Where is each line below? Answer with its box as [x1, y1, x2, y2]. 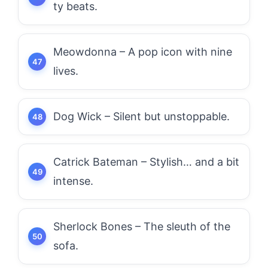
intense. [53, 175, 93, 187]
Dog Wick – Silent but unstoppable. [53, 110, 230, 123]
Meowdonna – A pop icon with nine [53, 45, 232, 58]
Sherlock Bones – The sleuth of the [53, 220, 230, 233]
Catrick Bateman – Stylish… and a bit [53, 156, 239, 168]
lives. [53, 65, 78, 77]
